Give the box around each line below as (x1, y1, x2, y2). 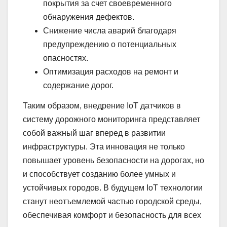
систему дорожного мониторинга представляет (23, 115, 200, 124)
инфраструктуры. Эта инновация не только (23, 142, 185, 151)
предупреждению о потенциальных (43, 40, 176, 49)
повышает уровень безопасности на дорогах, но (23, 156, 204, 165)
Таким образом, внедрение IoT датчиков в (23, 101, 181, 110)
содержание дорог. (43, 81, 113, 90)
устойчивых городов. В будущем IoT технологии (23, 183, 203, 192)
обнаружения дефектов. (43, 12, 134, 21)
